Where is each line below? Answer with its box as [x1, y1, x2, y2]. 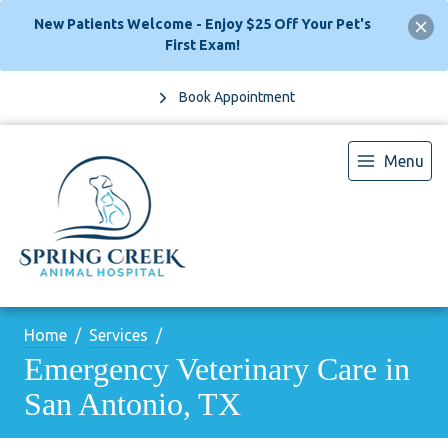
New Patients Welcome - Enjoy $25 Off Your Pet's [34, 16, 372, 33]
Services [89, 325, 148, 344]
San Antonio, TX [24, 385, 241, 422]
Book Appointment [178, 89, 295, 106]
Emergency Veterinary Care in [24, 350, 410, 387]
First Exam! [165, 37, 241, 54]
